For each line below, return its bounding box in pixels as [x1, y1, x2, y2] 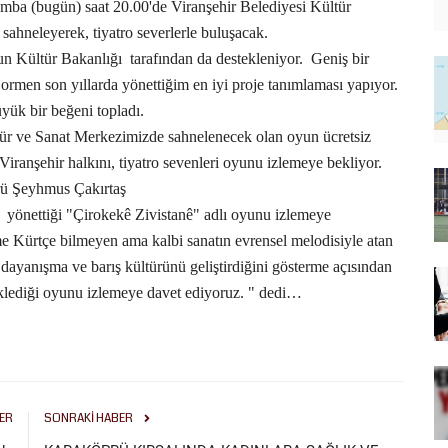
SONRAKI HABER [44, 410, 133, 427]
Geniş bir [311, 50, 369, 67]
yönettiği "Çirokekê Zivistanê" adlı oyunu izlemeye [7, 206, 331, 223]
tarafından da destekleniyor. [130, 50, 303, 67]
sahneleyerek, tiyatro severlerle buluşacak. [3, 24, 268, 41]
